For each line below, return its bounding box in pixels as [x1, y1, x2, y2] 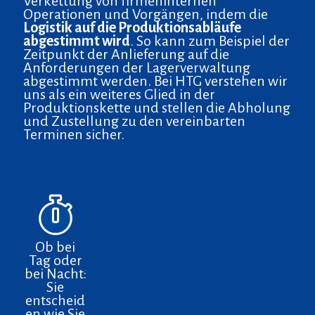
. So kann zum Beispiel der [130, 32, 290, 49]
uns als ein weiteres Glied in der [23, 86, 215, 102]
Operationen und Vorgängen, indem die [23, 6, 268, 22]
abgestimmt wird [23, 32, 130, 49]
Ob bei [35, 238, 76, 255]
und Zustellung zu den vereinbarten [23, 112, 245, 129]
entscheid [25, 292, 86, 308]
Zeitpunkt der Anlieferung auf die [23, 46, 229, 62]
